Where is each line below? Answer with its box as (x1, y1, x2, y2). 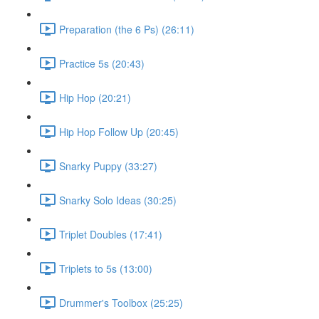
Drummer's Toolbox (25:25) (59, 295, 183, 310)
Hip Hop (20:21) (59, 90, 131, 105)
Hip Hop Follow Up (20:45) (59, 124, 179, 139)
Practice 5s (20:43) (59, 56, 145, 70)
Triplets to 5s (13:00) (59, 261, 152, 276)
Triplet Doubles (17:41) (59, 226, 162, 241)
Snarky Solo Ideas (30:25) (59, 192, 177, 207)
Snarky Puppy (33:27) (59, 158, 157, 173)
